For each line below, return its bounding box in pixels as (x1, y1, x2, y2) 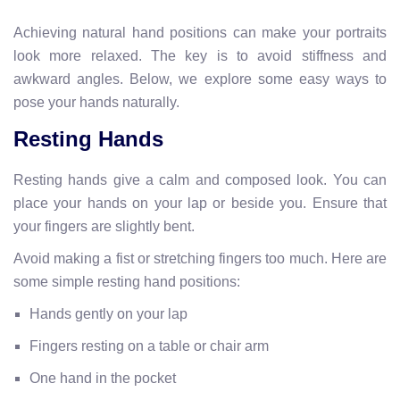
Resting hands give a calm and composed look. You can (13, 171, 387, 187)
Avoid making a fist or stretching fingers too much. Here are (13, 250, 387, 266)
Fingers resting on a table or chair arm (29, 337, 269, 354)
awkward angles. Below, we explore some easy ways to (13, 71, 387, 87)
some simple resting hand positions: (13, 273, 240, 289)
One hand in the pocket (29, 370, 176, 386)
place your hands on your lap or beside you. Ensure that (13, 195, 387, 211)
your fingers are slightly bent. (13, 218, 195, 234)
